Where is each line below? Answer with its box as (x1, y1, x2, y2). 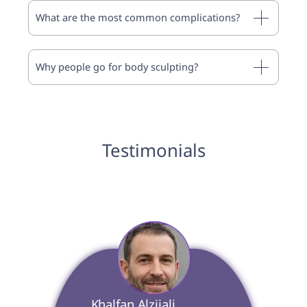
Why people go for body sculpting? (36, 60, 199, 74)
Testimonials (101, 137, 206, 162)
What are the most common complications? (36, 10, 241, 25)
